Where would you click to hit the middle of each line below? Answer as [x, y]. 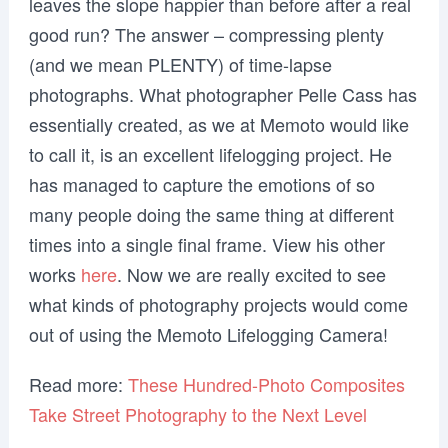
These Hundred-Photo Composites [266, 383]
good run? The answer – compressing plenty [206, 33]
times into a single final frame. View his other [206, 243]
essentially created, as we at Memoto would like [218, 123]
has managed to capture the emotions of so [201, 183]
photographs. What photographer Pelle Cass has [222, 93]
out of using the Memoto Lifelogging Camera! [208, 333]
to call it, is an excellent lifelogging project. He [210, 153]
